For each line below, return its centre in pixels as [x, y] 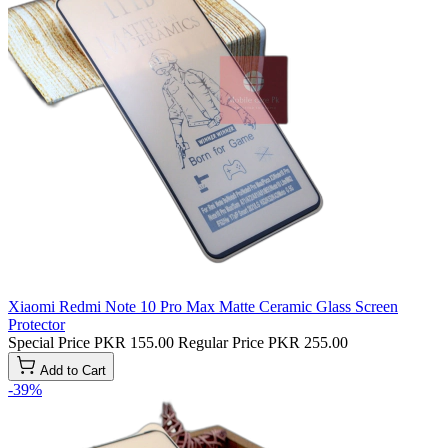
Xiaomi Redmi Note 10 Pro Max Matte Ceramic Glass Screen [203, 307]
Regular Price [221, 343]
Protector [36, 325]
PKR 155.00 [134, 343]
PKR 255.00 [308, 343]
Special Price [49, 343]
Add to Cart [73, 371]
